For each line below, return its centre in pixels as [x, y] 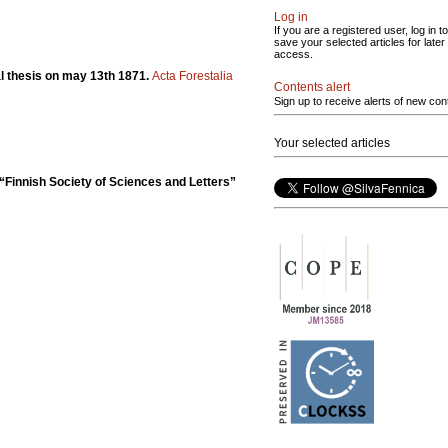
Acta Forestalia [192, 75]
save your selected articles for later [359, 42]
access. [293, 54]
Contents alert [312, 87]
